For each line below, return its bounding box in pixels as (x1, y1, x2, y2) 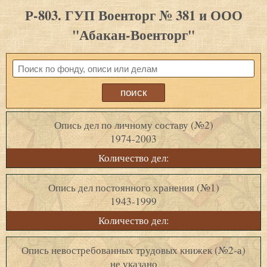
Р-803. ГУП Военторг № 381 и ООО (24, 5, 243, 26)
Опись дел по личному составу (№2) (54, 118, 213, 132)
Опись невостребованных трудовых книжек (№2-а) (21, 243, 246, 257)
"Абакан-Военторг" (72, 25, 195, 45)
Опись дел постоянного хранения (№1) (48, 181, 219, 195)
